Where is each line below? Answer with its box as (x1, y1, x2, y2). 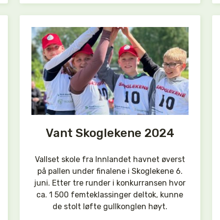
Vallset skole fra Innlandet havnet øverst (34, 154, 185, 164)
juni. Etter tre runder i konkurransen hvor (34, 178, 186, 188)
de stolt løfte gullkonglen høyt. (52, 201, 167, 211)
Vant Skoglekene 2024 (45, 126, 174, 140)
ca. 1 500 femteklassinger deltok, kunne (36, 190, 184, 199)
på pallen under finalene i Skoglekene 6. (37, 166, 183, 176)
